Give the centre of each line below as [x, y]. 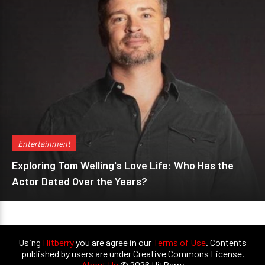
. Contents [226, 242]
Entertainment [44, 143]
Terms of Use [180, 242]
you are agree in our [114, 242]
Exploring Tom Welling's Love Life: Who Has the [123, 165]
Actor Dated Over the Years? [80, 181]
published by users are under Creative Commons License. [132, 253]
